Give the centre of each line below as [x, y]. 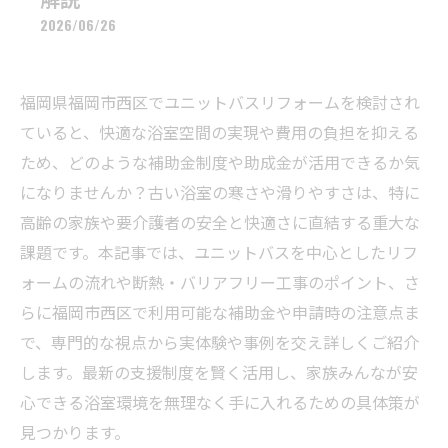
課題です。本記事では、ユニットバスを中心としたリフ [219, 252]
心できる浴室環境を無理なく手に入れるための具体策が [220, 402]
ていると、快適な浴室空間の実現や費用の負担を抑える [219, 132]
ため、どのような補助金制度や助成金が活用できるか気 [220, 162]
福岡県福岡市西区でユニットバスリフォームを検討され [220, 102]
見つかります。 [75, 432]
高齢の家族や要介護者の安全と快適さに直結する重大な [220, 222]
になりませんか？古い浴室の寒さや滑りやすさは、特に [220, 192]
